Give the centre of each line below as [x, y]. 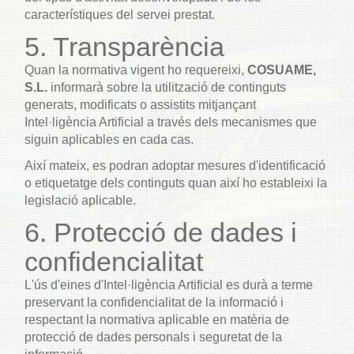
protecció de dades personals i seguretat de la [153, 337]
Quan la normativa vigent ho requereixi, [136, 70]
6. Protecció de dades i [161, 232]
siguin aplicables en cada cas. [109, 139]
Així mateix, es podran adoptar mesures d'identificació [175, 166]
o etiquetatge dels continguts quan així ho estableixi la [176, 183]
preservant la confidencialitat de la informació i [154, 302]
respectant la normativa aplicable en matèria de [157, 320]
